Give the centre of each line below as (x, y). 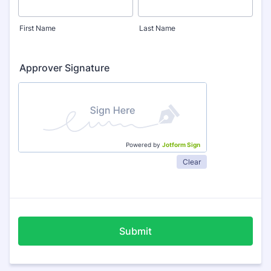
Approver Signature (64, 68)
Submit (135, 231)
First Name (38, 28)
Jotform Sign (181, 145)
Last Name (157, 28)
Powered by (144, 145)
